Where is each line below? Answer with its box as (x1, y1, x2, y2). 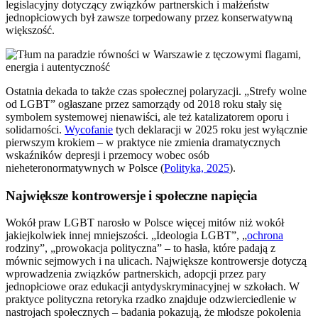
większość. (6, 23, 55, 36)
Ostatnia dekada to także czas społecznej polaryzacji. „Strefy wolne (6, 84, 307, 97)
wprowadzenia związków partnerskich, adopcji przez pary (6, 268, 266, 280)
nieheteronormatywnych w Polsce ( (6, 161, 164, 174)
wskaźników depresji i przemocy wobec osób (6, 148, 209, 161)
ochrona (247, 229, 283, 242)
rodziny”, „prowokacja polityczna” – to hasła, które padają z (6, 242, 275, 255)
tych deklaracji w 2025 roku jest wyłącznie (113, 123, 307, 136)
